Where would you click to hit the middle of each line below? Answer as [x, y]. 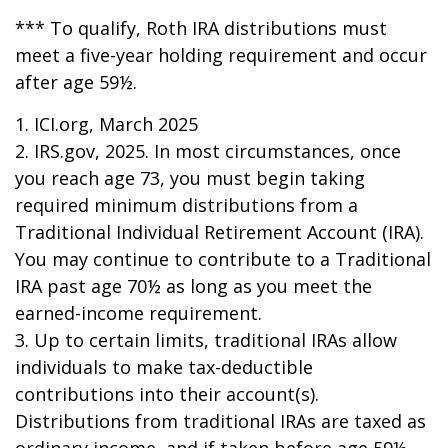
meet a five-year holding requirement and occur [221, 55]
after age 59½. [76, 82]
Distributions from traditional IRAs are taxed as [220, 421]
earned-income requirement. [138, 313]
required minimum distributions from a [186, 205]
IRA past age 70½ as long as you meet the [193, 286]
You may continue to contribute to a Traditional [223, 259]
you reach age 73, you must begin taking [190, 178]
